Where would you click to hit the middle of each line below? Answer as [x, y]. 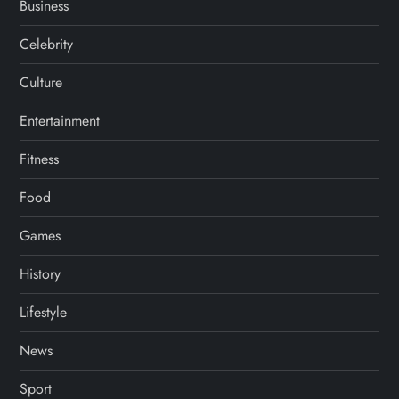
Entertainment [60, 121]
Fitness [40, 159]
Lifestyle [44, 313]
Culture [41, 83]
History [41, 274]
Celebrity [47, 45]
